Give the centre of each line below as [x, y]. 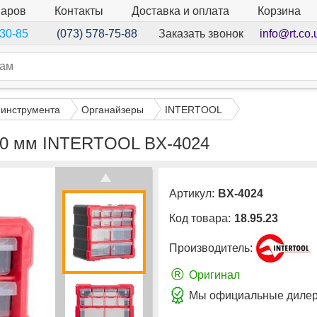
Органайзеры [113, 109]
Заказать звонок [201, 33]
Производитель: [211, 248]
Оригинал [214, 275]
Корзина [279, 11]
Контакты [79, 11]
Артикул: [192, 194]
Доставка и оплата [180, 11]
